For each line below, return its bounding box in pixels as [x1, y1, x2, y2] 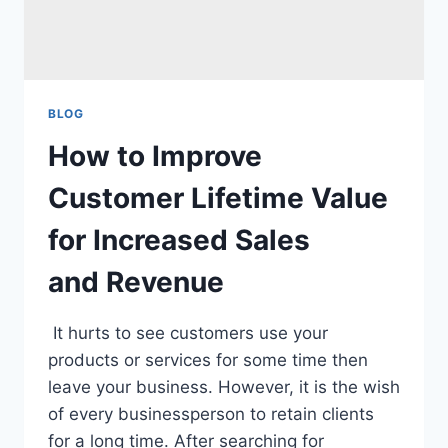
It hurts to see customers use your [48, 323, 328, 344]
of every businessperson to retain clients [48, 404, 374, 425]
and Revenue [48, 265, 224, 300]
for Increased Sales [48, 223, 310, 258]
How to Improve [48, 139, 262, 174]
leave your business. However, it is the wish [48, 377, 400, 398]
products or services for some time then [48, 350, 368, 371]
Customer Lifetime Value [48, 181, 388, 216]
